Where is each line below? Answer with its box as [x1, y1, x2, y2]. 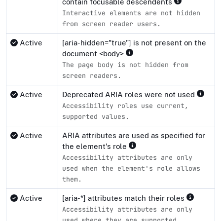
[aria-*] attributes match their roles [62, 193, 186, 202]
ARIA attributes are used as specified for [62, 131, 205, 140]
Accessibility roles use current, [62, 101, 188, 110]
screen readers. [62, 71, 121, 80]
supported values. [62, 111, 129, 121]
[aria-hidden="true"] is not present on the [62, 38, 206, 47]
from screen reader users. [62, 19, 161, 28]
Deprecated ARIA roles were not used [62, 90, 197, 99]
